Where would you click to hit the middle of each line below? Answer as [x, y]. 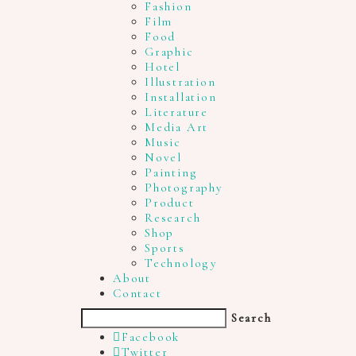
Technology [181, 263]
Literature [176, 112]
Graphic [169, 51]
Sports [165, 248]
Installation [181, 97]
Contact [137, 293]
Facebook [151, 337]
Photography [184, 187]
